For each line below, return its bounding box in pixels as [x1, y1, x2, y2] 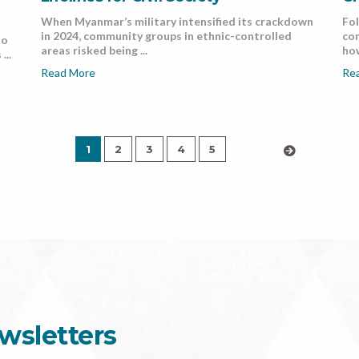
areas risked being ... [40, 43, 147, 58]
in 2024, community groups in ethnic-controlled [40, 29, 292, 43]
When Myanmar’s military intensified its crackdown [40, 14, 313, 29]
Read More [40, 66, 95, 80]
